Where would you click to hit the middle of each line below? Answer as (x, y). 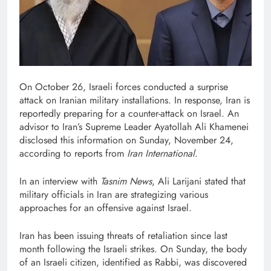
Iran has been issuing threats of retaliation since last (123, 236)
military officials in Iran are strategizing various (114, 194)
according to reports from (73, 153)
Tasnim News (126, 181)
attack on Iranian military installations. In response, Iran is (135, 100)
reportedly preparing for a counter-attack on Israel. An (129, 113)
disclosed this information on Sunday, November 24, (126, 140)
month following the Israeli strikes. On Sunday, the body (133, 249)
